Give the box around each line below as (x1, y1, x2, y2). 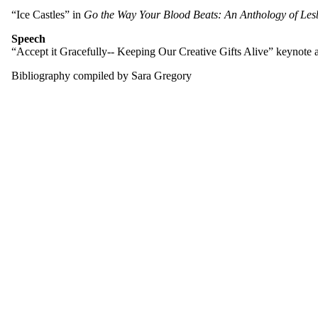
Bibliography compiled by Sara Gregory (11, 69, 192, 82)
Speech (11, 32, 45, 45)
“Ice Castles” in (11, 8, 84, 21)
